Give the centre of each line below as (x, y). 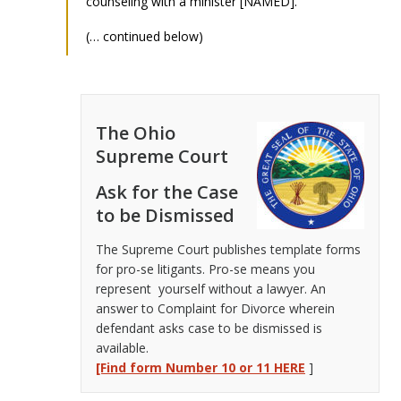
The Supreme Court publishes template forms (228, 249)
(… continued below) (145, 36)
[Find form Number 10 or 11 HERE (200, 367)
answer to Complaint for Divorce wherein (215, 308)
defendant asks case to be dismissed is (209, 328)
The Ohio (136, 132)
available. (122, 347)
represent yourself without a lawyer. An (211, 288)
